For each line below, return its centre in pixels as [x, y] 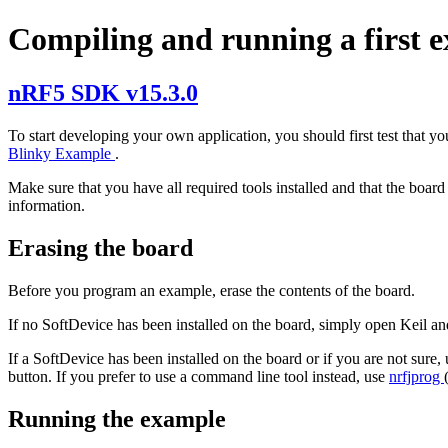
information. [46, 205]
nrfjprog [416, 376]
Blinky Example [61, 153]
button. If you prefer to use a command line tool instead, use [198, 376]
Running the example [117, 418]
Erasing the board [100, 247]
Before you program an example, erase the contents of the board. [211, 290]
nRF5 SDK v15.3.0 [103, 92]
